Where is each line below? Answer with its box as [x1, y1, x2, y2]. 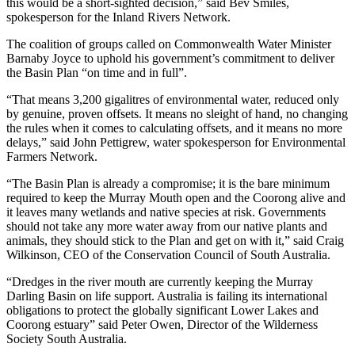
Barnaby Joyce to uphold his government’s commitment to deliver [6, 51, 334, 65]
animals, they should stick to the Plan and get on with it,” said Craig [6, 233, 344, 247]
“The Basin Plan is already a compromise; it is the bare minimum [6, 176, 330, 190]
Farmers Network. [6, 149, 97, 163]
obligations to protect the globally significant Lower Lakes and [6, 303, 319, 317]
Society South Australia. [6, 331, 127, 345]
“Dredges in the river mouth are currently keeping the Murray [6, 274, 313, 288]
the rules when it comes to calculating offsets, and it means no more [6, 120, 342, 135]
